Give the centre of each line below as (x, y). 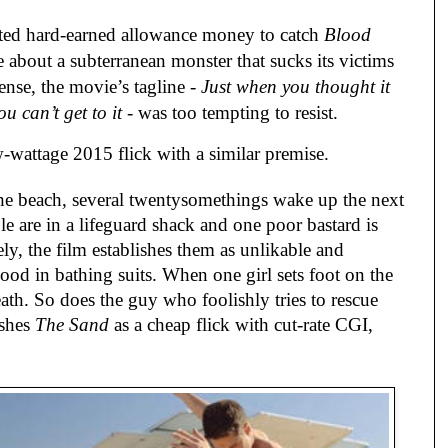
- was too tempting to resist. (230, 112)
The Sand (72, 325)
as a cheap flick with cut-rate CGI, (241, 325)
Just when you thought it (295, 86)
